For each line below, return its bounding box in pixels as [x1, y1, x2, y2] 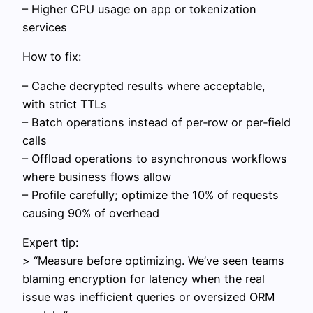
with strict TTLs [22, 97, 107, 112]
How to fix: [22, 49, 81, 64]
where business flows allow [22, 170, 171, 184]
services [22, 20, 67, 34]
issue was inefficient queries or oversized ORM [22, 290, 275, 305]
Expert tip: [22, 235, 78, 250]
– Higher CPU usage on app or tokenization [22, 1, 256, 16]
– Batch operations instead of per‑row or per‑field [22, 115, 291, 130]
